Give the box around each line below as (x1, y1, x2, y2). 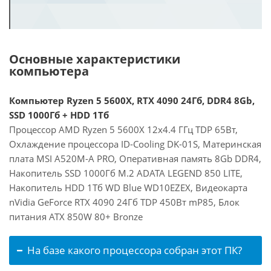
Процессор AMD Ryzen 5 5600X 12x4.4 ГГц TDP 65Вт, (9, 123, 238, 135)
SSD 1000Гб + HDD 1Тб (9, 109, 109, 121)
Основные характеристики (9, 51, 180, 67)
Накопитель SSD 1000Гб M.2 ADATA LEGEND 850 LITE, (9, 167, 243, 179)
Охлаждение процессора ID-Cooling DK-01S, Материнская (9, 138, 261, 150)
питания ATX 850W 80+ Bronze (9, 211, 143, 223)
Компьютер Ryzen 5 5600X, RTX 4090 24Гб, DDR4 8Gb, (9, 94, 255, 106)
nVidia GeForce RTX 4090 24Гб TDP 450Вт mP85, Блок (9, 196, 240, 208)
